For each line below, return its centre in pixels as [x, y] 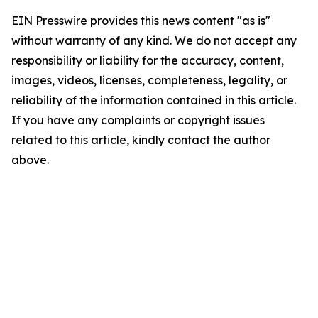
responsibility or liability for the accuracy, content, [148, 60]
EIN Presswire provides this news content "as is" [141, 21]
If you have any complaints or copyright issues [138, 120]
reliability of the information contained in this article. [154, 100]
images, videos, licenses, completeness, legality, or [149, 80]
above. [30, 160]
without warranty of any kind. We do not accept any [154, 40]
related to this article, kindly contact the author [141, 140]
